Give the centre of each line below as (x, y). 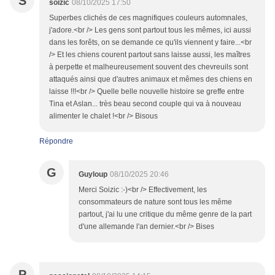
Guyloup (93, 175)
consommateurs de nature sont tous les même (155, 202)
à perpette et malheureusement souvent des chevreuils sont (149, 67)
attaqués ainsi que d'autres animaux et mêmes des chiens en (151, 79)
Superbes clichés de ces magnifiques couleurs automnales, (148, 18)
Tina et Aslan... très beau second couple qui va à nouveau (145, 104)
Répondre (56, 141)
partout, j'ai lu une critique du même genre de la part (165, 215)
